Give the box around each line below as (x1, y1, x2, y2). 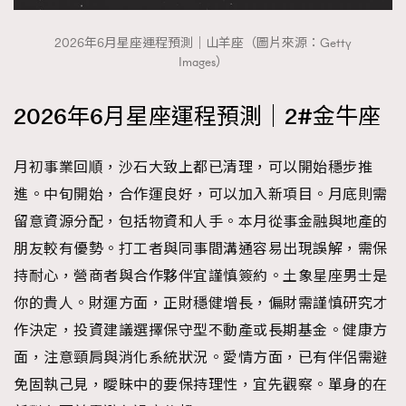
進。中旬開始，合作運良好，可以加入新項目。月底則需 (14, 185, 388, 204)
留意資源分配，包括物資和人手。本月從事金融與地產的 (14, 212, 388, 231)
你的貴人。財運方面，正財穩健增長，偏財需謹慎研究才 (14, 294, 388, 313)
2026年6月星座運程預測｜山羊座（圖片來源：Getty (54, 34, 352, 52)
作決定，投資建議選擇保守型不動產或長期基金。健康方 (14, 321, 388, 340)
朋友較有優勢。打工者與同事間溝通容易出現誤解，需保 (14, 239, 388, 258)
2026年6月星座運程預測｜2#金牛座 (14, 101, 381, 132)
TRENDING (177, 362, 229, 377)
